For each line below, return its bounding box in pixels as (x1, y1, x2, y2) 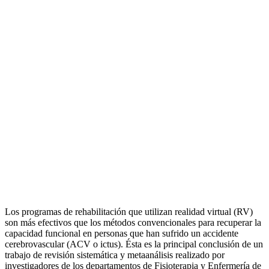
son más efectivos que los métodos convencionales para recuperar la (5, 217, 261, 228)
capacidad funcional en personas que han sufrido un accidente (5, 228, 238, 239)
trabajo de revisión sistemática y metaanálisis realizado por (5, 250, 225, 261)
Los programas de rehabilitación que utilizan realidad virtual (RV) (5, 207, 253, 217)
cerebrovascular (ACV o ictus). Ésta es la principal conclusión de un (5, 239, 263, 250)
